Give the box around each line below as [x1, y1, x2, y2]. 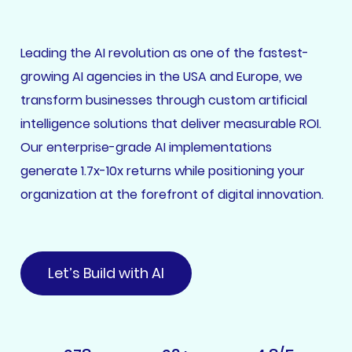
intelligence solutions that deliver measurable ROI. [20, 115, 321, 133]
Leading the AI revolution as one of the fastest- [20, 44, 309, 62]
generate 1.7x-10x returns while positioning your [20, 162, 305, 180]
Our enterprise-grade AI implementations [20, 138, 272, 156]
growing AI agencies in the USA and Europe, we [20, 68, 302, 86]
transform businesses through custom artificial [20, 91, 307, 109]
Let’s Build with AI [47, 263, 164, 283]
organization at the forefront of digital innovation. [20, 185, 324, 203]
